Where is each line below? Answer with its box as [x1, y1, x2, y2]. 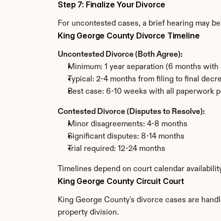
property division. [58, 209, 119, 217]
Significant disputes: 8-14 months [68, 133, 184, 141]
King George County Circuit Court [58, 176, 184, 186]
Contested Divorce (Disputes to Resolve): [58, 108, 205, 116]
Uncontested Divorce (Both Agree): [58, 51, 183, 59]
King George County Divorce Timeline [58, 31, 200, 40]
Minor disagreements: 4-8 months [68, 120, 187, 128]
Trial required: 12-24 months [68, 145, 165, 153]
